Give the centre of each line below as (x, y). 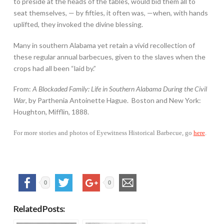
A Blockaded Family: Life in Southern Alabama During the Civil (119, 89)
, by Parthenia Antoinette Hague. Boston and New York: (113, 100)
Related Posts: (39, 209)
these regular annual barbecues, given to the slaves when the (109, 56)
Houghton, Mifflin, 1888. (51, 112)
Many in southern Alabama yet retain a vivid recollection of (104, 45)
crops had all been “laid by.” (54, 68)
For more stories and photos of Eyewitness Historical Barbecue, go (103, 133)
